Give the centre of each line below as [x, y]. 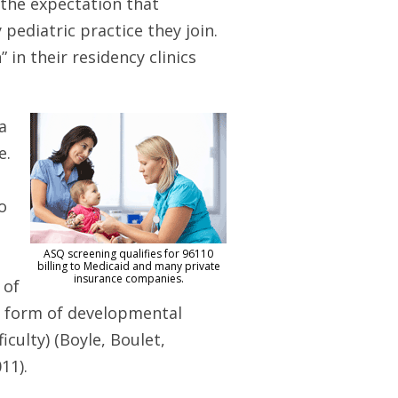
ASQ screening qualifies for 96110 [128, 254]
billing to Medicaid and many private [128, 266]
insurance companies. [128, 279]
